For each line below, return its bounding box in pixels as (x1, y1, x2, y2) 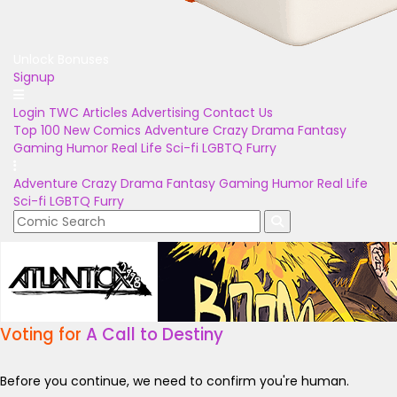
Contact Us (203, 104, 273, 121)
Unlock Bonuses (13, 51, 109, 68)
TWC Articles (49, 104, 128, 121)
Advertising (131, 104, 199, 121)
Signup (13, 68, 55, 86)
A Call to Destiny (86, 323, 223, 346)
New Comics (64, 121, 141, 139)
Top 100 (13, 121, 60, 139)
